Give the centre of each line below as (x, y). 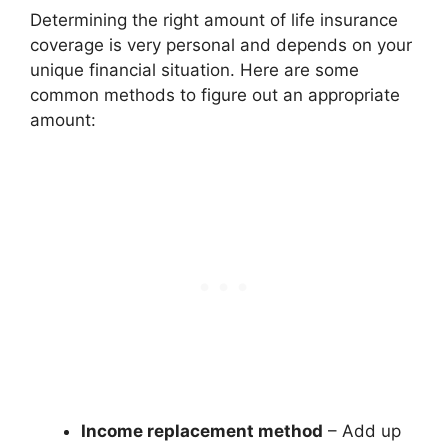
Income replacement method (202, 430)
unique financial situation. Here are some (194, 70)
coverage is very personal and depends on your (221, 45)
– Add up (362, 430)
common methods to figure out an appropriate (215, 95)
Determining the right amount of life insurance (214, 20)
